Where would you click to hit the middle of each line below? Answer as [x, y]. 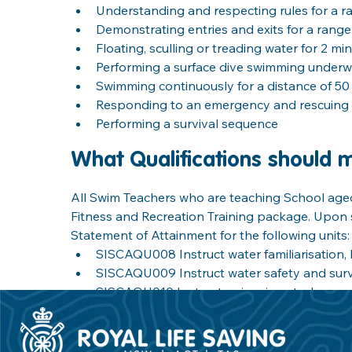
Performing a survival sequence [187, 123]
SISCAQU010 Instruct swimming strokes [213, 291]
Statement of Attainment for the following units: [210, 235]
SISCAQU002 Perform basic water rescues [219, 310]
